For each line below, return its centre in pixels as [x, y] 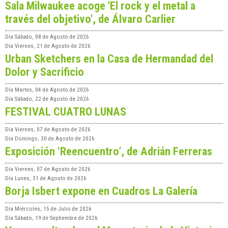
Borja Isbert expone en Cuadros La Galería [101, 191]
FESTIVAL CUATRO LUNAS [66, 111]
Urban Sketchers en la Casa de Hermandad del [109, 58]
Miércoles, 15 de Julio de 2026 [53, 209]
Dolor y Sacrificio [45, 72]
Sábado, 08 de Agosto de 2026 [52, 37]
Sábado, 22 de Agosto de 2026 [52, 99]
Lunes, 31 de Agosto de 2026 [51, 178]
